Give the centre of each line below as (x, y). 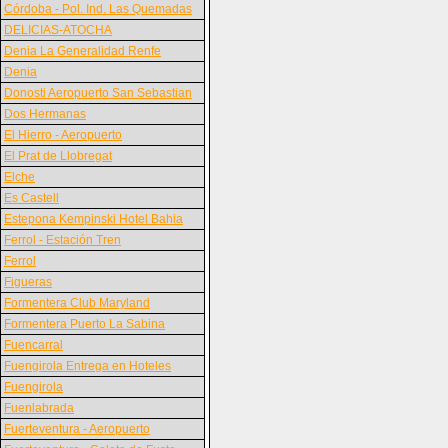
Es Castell (31, 198)
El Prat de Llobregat (58, 156)
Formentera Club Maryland (77, 303)
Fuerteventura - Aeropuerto (77, 429)
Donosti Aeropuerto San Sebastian (98, 93)
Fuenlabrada (39, 408)
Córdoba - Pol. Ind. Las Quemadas (98, 9)
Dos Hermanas (45, 114)
